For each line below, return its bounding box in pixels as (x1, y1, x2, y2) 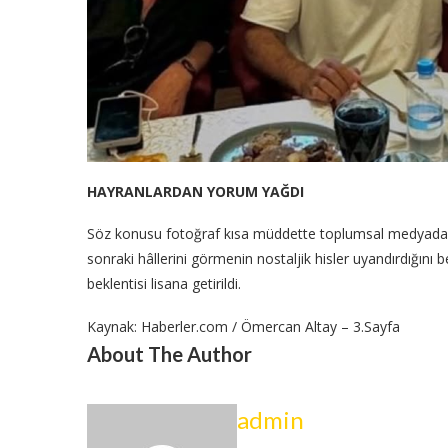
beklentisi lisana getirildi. (87, 273, 241, 293)
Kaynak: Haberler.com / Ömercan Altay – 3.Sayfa (87, 316, 400, 336)
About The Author (87, 341, 252, 366)
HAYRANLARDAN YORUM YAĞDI (87, 181, 304, 201)
